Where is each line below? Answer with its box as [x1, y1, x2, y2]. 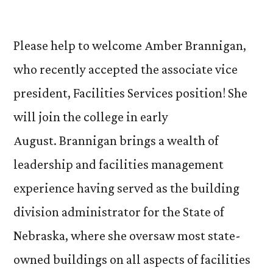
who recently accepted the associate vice [13, 62, 238, 77]
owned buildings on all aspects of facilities [13, 252, 250, 267]
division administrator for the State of [13, 204, 224, 219]
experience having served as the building [13, 180, 239, 196]
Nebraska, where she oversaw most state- [13, 228, 241, 243]
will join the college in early [13, 109, 168, 124]
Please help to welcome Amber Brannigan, [13, 38, 246, 53]
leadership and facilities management [13, 157, 224, 172]
